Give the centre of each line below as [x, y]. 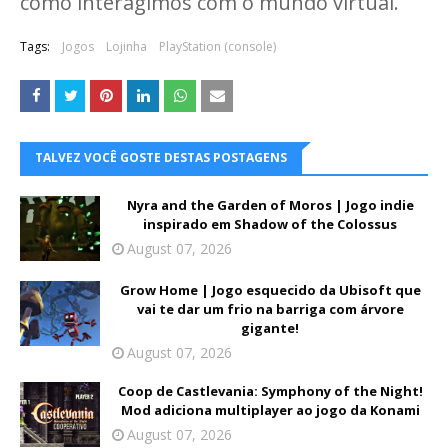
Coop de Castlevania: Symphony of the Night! [270, 391]
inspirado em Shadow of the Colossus [270, 224]
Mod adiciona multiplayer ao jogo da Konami [270, 410]
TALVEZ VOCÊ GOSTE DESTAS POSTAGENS [161, 158]
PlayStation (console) [217, 47]
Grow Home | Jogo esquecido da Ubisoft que [270, 290]
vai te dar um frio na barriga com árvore [270, 309]
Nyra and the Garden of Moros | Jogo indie [270, 205]
